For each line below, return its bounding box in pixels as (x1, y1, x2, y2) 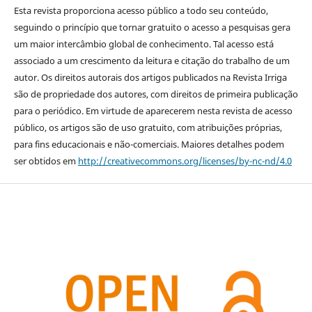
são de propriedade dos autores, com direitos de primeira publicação (13, 87, 298, 100)
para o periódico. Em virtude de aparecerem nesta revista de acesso (13, 104, 292, 117)
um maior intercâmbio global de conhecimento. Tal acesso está (13, 37, 274, 50)
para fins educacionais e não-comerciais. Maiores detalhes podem (13, 137, 284, 150)
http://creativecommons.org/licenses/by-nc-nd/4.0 (77, 154, 292, 167)
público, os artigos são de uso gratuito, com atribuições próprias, (13, 120, 282, 134)
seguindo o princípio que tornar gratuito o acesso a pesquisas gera (13, 20, 290, 33)
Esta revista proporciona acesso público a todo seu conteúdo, (13, 3, 268, 17)
